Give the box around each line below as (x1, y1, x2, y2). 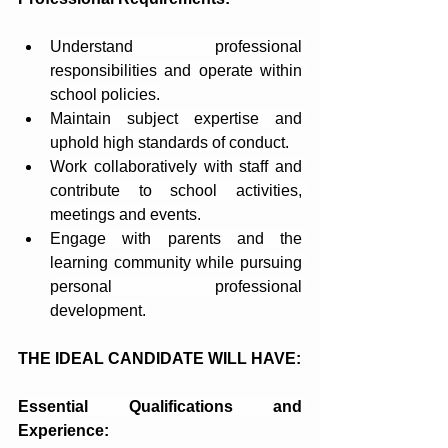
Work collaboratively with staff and (50, 158, 302, 175)
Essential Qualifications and (18, 398, 302, 415)
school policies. (50, 86, 160, 103)
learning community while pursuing (50, 254, 302, 271)
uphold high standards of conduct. (50, 134, 289, 151)
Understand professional (50, 38, 302, 55)
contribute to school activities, (50, 182, 302, 199)
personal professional (50, 278, 302, 295)
